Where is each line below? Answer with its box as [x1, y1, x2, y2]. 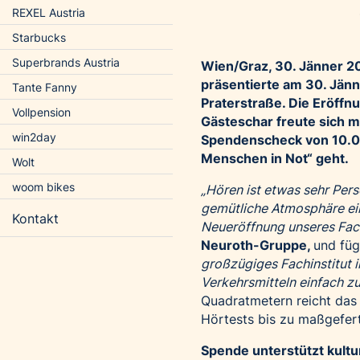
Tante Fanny [12, 80, 77, 94]
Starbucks [12, 31, 66, 44]
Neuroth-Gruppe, [201, 237, 313, 254]
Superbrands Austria [12, 55, 120, 69]
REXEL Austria [12, 6, 85, 19]
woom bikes [12, 180, 75, 194]
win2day [12, 130, 56, 144]
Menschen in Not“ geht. [201, 150, 349, 167]
